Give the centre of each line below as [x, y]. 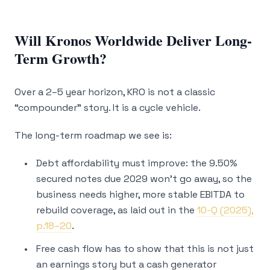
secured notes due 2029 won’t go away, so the [144, 179]
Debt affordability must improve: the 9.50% [137, 163]
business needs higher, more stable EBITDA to [140, 194]
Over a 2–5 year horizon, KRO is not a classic [115, 92]
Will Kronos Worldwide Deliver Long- [133, 40]
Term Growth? [61, 58]
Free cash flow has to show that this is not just [145, 249]
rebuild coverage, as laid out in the [117, 210]
